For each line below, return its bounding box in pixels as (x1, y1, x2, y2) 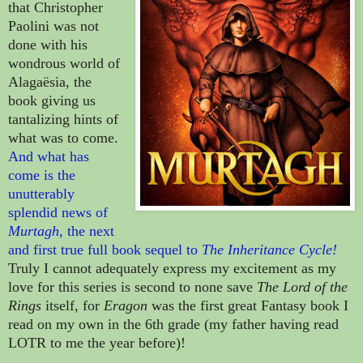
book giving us (8, 92, 96, 109)
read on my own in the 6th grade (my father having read (8, 315, 339, 332)
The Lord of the (257, 278, 348, 295)
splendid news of (8, 203, 108, 220)
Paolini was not (8, 17, 99, 34)
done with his (8, 36, 88, 53)
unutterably (8, 185, 75, 202)
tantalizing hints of (8, 110, 118, 127)
